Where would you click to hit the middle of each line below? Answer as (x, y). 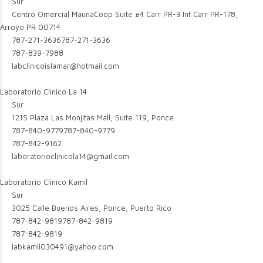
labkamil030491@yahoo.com (63, 247)
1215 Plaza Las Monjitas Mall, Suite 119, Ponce (92, 117)
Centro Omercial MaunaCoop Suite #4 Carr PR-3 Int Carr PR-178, (124, 14)
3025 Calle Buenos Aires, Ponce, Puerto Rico (91, 208)
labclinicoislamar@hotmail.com (66, 66)
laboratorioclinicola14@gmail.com (71, 156)
